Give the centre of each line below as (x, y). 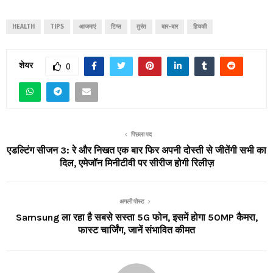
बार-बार (170, 27)
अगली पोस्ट (132, 201)
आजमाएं (87, 27)
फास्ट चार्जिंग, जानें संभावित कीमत (136, 230)
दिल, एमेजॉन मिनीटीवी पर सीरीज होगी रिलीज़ (136, 163)
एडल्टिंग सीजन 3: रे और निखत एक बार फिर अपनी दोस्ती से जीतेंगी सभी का (136, 150)
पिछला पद (141, 134)
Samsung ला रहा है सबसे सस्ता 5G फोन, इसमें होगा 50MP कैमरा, (136, 217)
